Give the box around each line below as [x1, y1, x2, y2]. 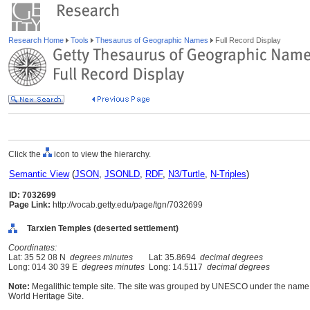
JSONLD [104, 169, 140, 179]
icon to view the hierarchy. [52, 149, 151, 159]
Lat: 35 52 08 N [8, 253, 70, 262]
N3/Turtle [168, 169, 205, 179]
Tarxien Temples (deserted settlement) [27, 224, 179, 233]
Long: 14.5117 [145, 262, 207, 272]
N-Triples [210, 169, 246, 179]
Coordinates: [8, 243, 57, 253]
